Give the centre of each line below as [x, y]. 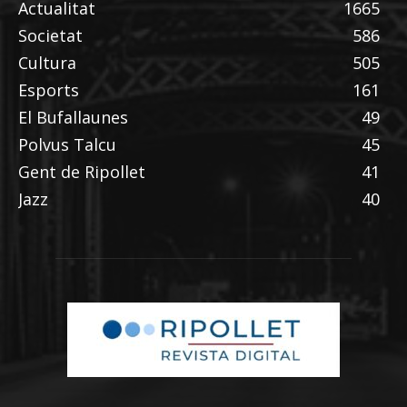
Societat [50, 35]
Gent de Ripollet [82, 171]
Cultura [47, 62]
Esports [49, 89]
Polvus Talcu [67, 144]
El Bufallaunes [73, 117]
